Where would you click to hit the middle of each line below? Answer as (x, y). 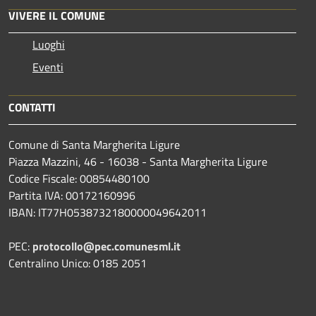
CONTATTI (32, 107)
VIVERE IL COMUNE (57, 15)
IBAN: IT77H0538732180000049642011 (108, 212)
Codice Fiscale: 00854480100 (79, 178)
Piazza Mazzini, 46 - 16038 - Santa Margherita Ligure (138, 161)
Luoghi (49, 44)
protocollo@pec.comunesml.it (107, 246)
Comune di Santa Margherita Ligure (94, 144)
